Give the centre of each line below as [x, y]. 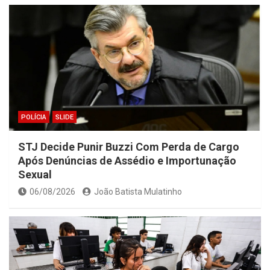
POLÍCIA [34, 118]
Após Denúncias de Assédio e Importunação [127, 161]
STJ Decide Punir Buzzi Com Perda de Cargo [129, 147]
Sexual [35, 175]
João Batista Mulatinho [138, 192]
